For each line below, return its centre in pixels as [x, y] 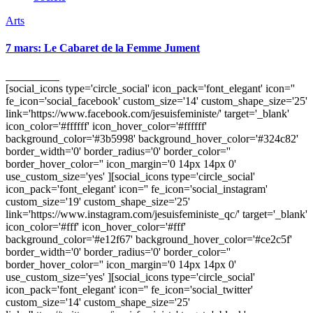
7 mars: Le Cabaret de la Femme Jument [103, 48]
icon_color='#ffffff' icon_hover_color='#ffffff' [106, 126]
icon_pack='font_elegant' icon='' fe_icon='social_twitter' [129, 289]
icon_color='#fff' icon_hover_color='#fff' [96, 226]
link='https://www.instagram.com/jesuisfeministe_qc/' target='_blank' [156, 214]
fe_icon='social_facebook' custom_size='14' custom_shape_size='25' [156, 101]
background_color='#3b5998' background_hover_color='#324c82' [152, 138]
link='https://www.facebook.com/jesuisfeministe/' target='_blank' [147, 113]
